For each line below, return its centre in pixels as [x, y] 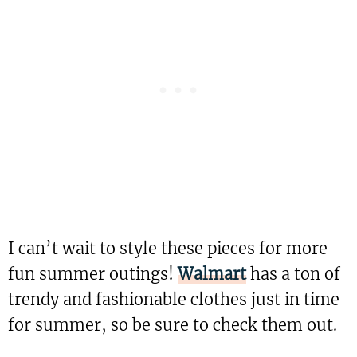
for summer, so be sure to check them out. [173, 325]
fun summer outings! [93, 274]
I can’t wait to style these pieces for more [168, 248]
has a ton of [293, 274]
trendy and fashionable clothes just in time [174, 299]
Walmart [212, 274]
